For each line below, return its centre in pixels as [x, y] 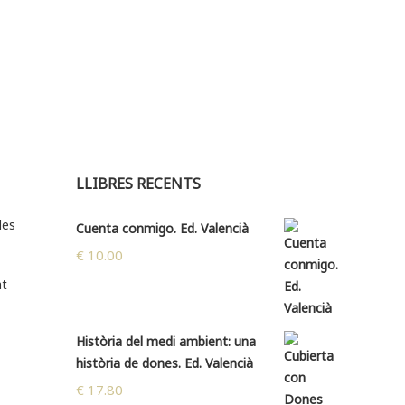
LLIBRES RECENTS [138, 184]
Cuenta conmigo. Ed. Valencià [162, 229]
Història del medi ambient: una [165, 342]
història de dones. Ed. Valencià [164, 363]
